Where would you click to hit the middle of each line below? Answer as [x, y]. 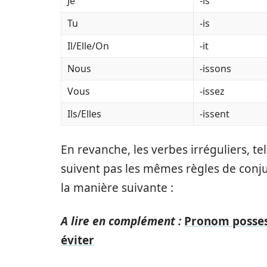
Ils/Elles [84, 114]
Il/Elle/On [88, 46]
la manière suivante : [117, 187]
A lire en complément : [121, 221]
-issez [212, 91]
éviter [77, 240]
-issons [215, 68]
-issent [215, 114]
